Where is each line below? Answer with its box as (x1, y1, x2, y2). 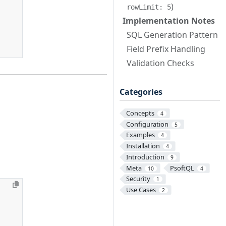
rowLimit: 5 (127, 3, 171, 11)
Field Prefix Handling (127, 43, 205, 54)
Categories (120, 86, 162, 97)
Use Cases (126, 185, 156, 195)
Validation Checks (127, 58, 194, 69)
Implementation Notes (123, 15, 215, 26)
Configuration (126, 119, 168, 129)
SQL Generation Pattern (127, 29, 218, 40)
